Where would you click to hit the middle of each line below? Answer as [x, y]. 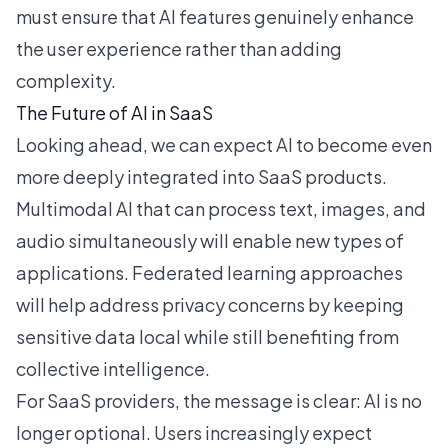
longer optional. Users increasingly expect [194, 432]
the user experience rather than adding [179, 48]
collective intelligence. [113, 368]
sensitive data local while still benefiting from [207, 336]
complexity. [66, 80]
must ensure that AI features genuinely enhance [215, 16]
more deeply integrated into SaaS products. [201, 176]
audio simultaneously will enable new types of [210, 240]
